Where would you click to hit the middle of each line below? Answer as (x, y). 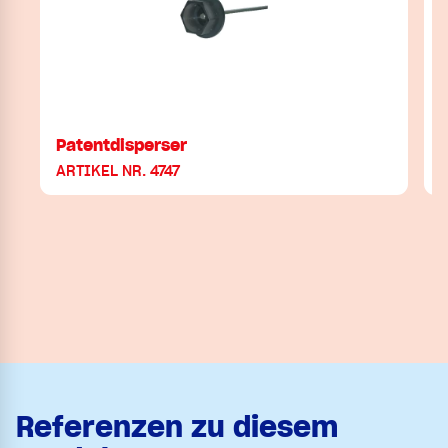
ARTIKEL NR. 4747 (118, 170)
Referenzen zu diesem (177, 426)
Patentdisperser (121, 144)
